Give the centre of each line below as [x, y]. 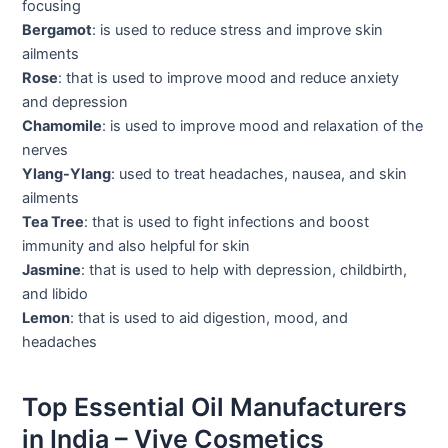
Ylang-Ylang [67, 173]
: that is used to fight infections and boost [227, 221]
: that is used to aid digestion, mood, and [209, 317]
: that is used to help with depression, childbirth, [244, 269]
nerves [45, 149]
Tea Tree [53, 221]
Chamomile [62, 125]
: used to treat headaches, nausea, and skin [259, 173]
